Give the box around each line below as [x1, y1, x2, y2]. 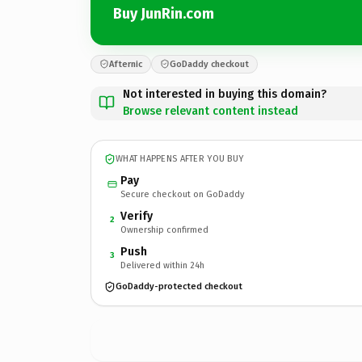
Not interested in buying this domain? [123, 86, 326, 101]
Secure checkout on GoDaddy [120, 188, 244, 200]
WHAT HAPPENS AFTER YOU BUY [116, 154, 244, 164]
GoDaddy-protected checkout [116, 281, 242, 292]
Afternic [109, 58, 142, 69]
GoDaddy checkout [170, 58, 249, 69]
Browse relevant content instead [123, 103, 298, 118]
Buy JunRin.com [113, 5, 214, 23]
